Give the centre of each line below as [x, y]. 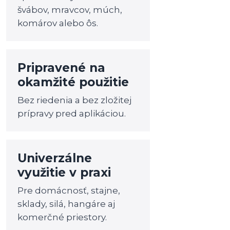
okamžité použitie [73, 82]
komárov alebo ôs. [58, 23]
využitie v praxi [64, 172]
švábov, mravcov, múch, [70, 10]
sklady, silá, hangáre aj [66, 204]
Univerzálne [55, 158]
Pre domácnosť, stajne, [69, 190]
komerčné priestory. [62, 217]
